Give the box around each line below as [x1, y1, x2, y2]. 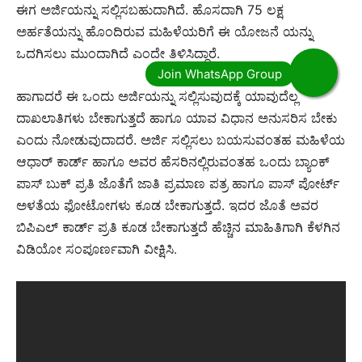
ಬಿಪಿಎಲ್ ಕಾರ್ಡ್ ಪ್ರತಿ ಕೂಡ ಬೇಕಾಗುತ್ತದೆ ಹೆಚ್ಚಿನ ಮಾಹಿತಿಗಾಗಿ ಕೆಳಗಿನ [16, 218, 340, 235]
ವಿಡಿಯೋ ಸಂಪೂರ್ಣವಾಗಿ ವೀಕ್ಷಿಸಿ [16, 240, 174, 257]
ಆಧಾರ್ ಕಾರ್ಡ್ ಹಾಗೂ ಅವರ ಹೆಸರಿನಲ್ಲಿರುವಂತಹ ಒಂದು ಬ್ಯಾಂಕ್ [16, 153, 330, 170]
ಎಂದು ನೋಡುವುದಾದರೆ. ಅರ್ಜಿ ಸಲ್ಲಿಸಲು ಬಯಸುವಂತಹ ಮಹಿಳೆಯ [16, 131, 345, 148]
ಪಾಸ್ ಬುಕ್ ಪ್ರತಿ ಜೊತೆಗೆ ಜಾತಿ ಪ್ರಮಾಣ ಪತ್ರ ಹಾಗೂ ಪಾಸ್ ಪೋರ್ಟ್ [16, 175, 339, 192]
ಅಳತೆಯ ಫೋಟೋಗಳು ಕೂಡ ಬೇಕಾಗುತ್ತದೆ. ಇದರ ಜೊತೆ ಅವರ [16, 196, 318, 213]
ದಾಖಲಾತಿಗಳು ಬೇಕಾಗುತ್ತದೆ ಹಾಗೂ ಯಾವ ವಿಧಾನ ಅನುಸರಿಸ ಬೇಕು [16, 109, 337, 126]
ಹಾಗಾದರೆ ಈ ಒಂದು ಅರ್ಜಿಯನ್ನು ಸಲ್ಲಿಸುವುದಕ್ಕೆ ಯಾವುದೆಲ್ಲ [16, 87, 298, 104]
